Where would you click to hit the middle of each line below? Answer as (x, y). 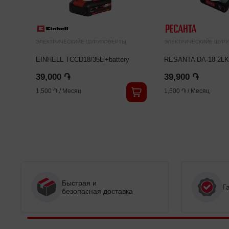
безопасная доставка (97, 191)
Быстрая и (79, 183)
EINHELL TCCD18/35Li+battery (82, 60)
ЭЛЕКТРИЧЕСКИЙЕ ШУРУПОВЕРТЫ (81, 42)
